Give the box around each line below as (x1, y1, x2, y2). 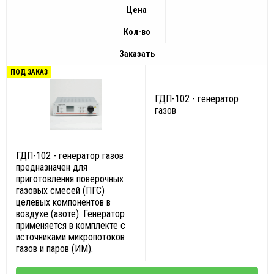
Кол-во (123, 27, 150, 37)
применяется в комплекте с (16, 220, 125, 231)
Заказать (119, 49, 155, 59)
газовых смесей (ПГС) (16, 185, 105, 196)
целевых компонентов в (16, 196, 111, 208)
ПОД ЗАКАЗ (10, 68, 48, 76)
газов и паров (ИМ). (16, 243, 93, 254)
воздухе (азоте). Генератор (16, 208, 125, 220)
